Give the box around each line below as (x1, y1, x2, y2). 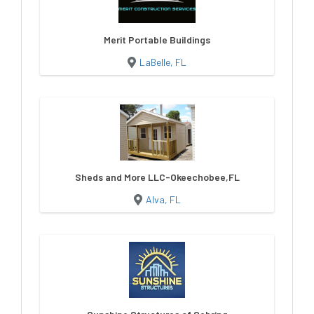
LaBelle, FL (139, 55, 186, 68)
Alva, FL (145, 193, 181, 205)
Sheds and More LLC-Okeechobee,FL (74, 170, 240, 183)
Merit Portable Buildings (104, 33, 210, 46)
